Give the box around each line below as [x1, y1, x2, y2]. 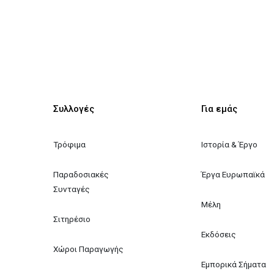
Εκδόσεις [201, 229, 236, 239]
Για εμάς [201, 103, 237, 114]
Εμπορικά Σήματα [201, 259, 266, 269]
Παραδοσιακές [53, 169, 111, 179]
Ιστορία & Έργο [201, 139, 257, 149]
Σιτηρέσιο [53, 213, 91, 224]
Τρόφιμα [53, 139, 86, 149]
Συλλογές [53, 103, 95, 114]
